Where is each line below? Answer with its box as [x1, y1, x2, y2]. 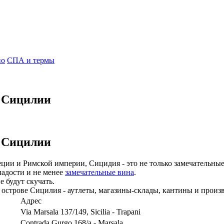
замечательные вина [65, 167, 134, 176]
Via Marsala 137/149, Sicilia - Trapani [20, 207, 140, 216]
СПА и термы [7, 56, 54, 64]
